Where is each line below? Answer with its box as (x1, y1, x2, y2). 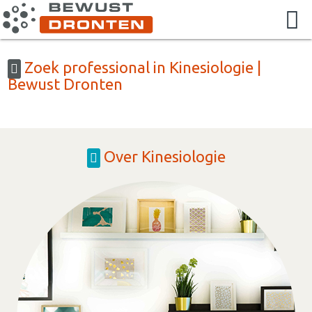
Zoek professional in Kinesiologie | (21, 58, 262, 76)
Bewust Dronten (8, 75, 123, 93)
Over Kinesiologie (100, 147, 226, 165)
